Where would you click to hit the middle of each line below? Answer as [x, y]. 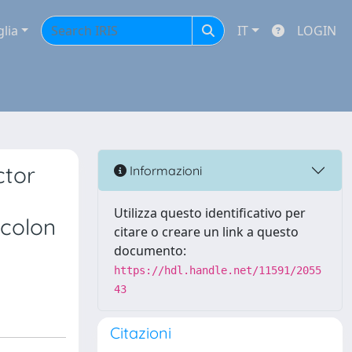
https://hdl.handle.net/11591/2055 [218, 270]
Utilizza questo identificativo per [210, 213]
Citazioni [141, 333]
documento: [150, 251]
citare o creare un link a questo [206, 232]
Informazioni [164, 170]
